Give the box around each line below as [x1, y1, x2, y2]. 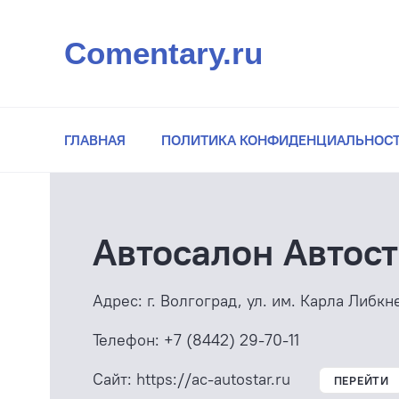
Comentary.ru [64, 36, 263, 70]
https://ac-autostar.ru [135, 369, 290, 389]
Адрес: [93, 290, 142, 311]
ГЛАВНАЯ [64, 130, 126, 149]
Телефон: [93, 330, 159, 350]
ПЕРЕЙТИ [333, 372, 389, 387]
